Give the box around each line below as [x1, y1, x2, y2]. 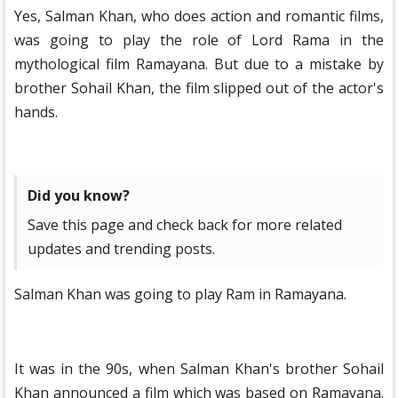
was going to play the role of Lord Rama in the [14, 30, 384, 50]
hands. [14, 102, 58, 122]
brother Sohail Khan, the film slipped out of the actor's [14, 78, 384, 98]
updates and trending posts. [28, 239, 215, 259]
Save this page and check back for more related [28, 215, 342, 235]
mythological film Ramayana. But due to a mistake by [14, 54, 384, 74]
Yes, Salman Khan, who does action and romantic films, [14, 6, 384, 26]
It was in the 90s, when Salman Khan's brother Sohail [14, 359, 384, 378]
